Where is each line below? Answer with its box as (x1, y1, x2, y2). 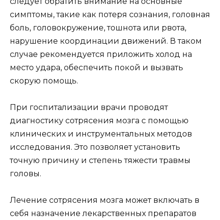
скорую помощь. (10, 76, 78, 85)
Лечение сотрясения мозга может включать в (10, 195, 199, 205)
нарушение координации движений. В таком (10, 36, 202, 46)
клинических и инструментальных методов (10, 129, 192, 138)
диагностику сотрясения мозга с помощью (10, 115, 189, 125)
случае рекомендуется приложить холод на (10, 49, 192, 59)
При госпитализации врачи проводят (10, 102, 168, 112)
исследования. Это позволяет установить (10, 142, 180, 152)
